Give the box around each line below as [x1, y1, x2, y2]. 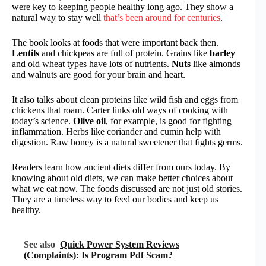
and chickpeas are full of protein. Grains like [39, 47, 210, 58]
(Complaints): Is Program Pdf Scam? [24, 249, 173, 260]
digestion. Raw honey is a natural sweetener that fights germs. [12, 137, 243, 147]
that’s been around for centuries [103, 12, 220, 23]
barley [210, 47, 235, 58]
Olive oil [73, 115, 106, 126]
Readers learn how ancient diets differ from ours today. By [12, 161, 230, 172]
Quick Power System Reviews [60, 239, 179, 249]
